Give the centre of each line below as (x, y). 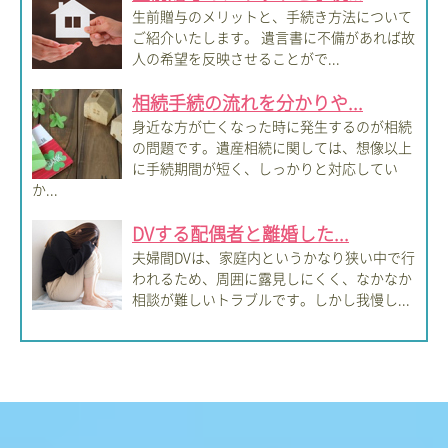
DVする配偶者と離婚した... (240, 233)
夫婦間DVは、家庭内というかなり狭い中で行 (273, 256)
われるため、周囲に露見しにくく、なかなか (272, 277)
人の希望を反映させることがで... (236, 57)
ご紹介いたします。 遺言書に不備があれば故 (273, 36)
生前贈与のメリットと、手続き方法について (272, 15)
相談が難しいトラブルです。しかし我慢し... (271, 298)
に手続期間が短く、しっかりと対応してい (265, 167)
